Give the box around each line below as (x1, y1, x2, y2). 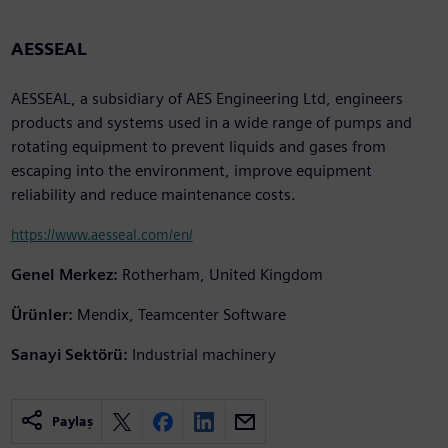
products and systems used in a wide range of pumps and (10, 113, 412, 133)
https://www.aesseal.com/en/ (10, 226, 193, 244)
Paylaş (51, 414, 93, 430)
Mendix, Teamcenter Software (76, 305, 286, 325)
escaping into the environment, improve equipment (10, 161, 372, 181)
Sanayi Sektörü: (10, 345, 128, 365)
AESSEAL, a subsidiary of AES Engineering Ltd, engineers (10, 89, 403, 109)
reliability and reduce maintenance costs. (10, 185, 296, 205)
